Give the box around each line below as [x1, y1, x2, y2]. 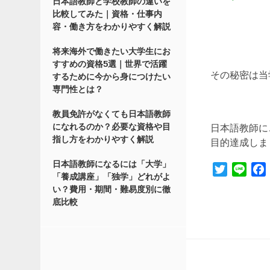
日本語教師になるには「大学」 [52, 159, 171, 169]
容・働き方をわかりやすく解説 [52, 22, 171, 32]
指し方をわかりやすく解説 [52, 134, 154, 145]
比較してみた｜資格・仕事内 [52, 9, 163, 19]
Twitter [227, 164, 259, 174]
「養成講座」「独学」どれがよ [52, 172, 171, 182]
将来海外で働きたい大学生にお [52, 46, 171, 57]
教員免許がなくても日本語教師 [52, 109, 171, 119]
